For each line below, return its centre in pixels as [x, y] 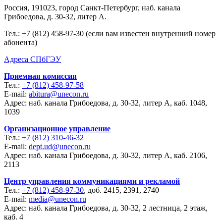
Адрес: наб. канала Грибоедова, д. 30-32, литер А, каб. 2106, [106, 155]
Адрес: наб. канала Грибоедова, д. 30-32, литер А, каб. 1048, [106, 103]
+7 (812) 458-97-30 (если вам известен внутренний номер [119, 33]
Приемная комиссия [40, 76]
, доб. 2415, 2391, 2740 [121, 190]
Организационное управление [57, 128]
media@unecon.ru [57, 199]
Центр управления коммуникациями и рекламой [92, 181]
